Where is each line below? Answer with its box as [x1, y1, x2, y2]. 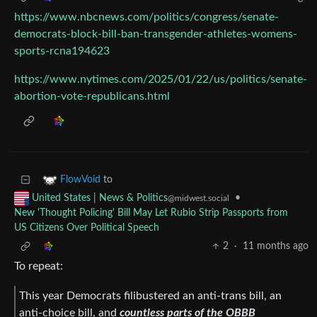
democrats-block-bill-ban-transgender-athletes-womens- [14, 28, 297, 40]
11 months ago [243, 241, 309, 252]
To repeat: [14, 260, 63, 272]
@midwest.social [168, 194, 229, 203]
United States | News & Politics [32, 193, 168, 204]
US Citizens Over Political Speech [14, 223, 159, 234]
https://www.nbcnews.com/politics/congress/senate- [14, 11, 279, 23]
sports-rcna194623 [14, 45, 110, 57]
